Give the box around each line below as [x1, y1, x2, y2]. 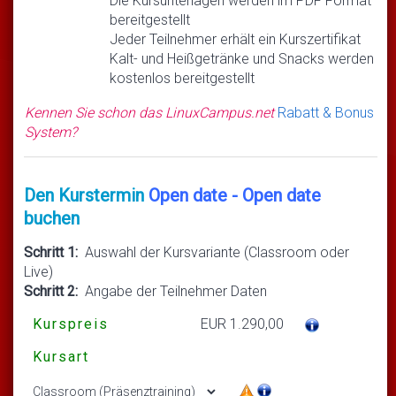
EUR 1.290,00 [201, 315, 284, 332]
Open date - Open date [148, 184, 321, 206]
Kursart [33, 347, 89, 365]
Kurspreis [33, 315, 109, 332]
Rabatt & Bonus [278, 103, 374, 121]
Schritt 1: [24, 243, 78, 261]
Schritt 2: [24, 282, 78, 300]
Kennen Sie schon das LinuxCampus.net [25, 103, 278, 121]
